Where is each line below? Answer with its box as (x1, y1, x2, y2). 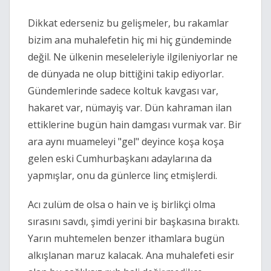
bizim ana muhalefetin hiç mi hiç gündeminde (28, 33, 232, 47)
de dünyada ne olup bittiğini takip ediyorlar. (28, 67, 224, 81)
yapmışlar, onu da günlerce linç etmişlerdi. (28, 169, 220, 183)
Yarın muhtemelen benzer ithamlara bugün (28, 232, 224, 246)
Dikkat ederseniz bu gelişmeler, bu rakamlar (28, 16, 229, 30)
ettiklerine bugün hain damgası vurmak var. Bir (28, 118, 241, 132)
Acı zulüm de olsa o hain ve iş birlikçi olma (28, 198, 215, 212)
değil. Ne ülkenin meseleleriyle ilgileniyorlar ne (28, 50, 238, 64)
